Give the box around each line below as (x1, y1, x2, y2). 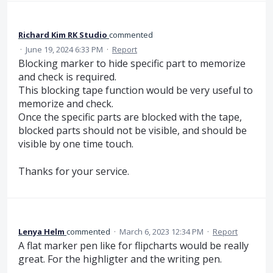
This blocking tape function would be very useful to (18, 83, 253, 97)
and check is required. (18, 70, 116, 84)
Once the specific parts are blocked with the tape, (18, 110, 242, 124)
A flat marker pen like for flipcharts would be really (18, 239, 249, 253)
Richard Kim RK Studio (18, 29, 107, 41)
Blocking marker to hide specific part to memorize (18, 57, 246, 71)
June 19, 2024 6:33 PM (26, 44, 103, 55)
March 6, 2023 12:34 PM (119, 226, 204, 238)
